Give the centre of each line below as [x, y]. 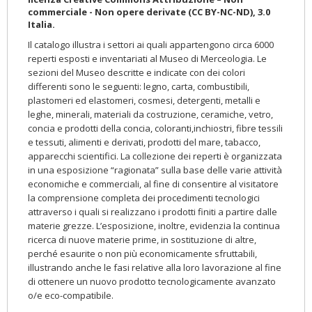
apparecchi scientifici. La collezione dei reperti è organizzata [155, 156]
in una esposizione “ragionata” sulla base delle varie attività [155, 170]
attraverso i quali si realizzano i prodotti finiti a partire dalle [153, 212]
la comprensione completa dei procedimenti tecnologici [144, 198]
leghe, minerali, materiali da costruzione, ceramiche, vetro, [150, 115]
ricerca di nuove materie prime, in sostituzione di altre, [142, 240]
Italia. [41, 25]
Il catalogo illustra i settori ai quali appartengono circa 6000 [151, 45]
